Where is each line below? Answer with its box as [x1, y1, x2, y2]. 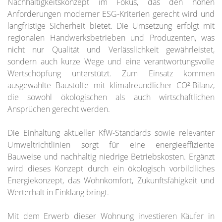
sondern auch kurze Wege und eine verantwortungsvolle [7, 56, 215, 67]
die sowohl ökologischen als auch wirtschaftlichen [7, 92, 215, 103]
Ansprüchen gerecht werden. [7, 104, 110, 115]
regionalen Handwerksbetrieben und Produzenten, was [7, 32, 215, 44]
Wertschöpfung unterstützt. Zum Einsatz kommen [7, 68, 215, 79]
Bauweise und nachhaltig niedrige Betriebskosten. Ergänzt [7, 151, 215, 163]
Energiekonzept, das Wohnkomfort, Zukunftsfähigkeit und [7, 175, 215, 186]
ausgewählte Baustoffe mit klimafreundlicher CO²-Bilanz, [7, 80, 215, 91]
